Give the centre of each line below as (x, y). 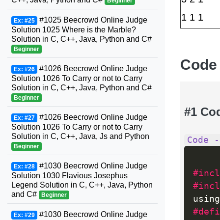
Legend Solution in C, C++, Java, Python (82, 185)
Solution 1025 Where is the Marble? (74, 30)
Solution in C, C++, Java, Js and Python (80, 136)
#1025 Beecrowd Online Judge (92, 20)
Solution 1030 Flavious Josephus (69, 176)
